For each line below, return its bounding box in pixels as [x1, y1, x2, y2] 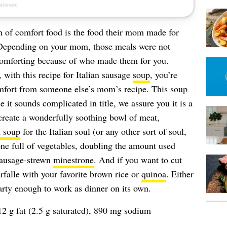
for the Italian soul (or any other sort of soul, [20, 125, 186, 137]
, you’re [149, 68, 177, 81]
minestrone [53, 154, 94, 166]
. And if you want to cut [93, 154, 182, 166]
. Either [166, 168, 194, 180]
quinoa [141, 168, 166, 180]
